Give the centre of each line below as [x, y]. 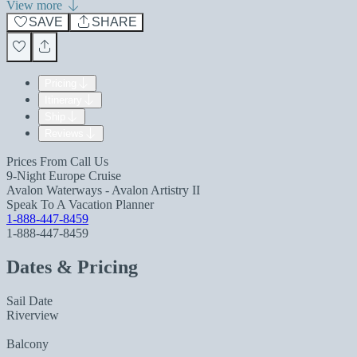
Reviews [64, 133]
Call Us [89, 161]
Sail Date [29, 300]
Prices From [38, 161]
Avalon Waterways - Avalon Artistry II [103, 190]
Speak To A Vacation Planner [80, 204]
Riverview [33, 315]
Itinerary [63, 100]
